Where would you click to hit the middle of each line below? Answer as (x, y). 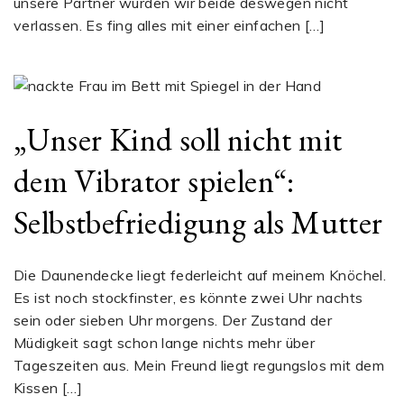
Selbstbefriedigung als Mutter (198, 222)
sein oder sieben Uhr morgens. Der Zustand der (173, 320)
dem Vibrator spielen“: (154, 180)
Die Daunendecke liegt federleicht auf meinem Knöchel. (200, 275)
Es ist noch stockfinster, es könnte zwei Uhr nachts (188, 298)
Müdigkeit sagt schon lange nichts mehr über (165, 343)
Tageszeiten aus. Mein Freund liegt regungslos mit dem (199, 365)
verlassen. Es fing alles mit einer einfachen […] (170, 26)
